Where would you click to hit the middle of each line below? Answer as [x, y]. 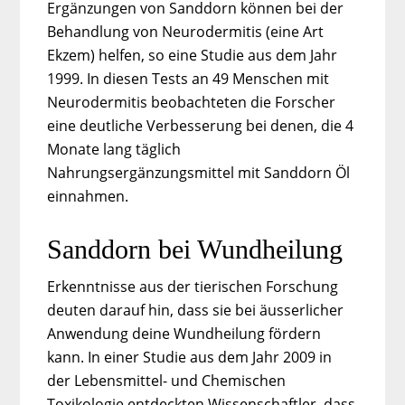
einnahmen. [88, 196]
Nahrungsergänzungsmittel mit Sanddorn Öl [199, 172]
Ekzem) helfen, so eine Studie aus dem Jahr [193, 55]
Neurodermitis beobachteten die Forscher [192, 102]
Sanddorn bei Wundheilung [195, 249]
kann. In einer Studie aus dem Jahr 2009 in [190, 357]
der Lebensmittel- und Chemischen [167, 380]
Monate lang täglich [114, 149]
